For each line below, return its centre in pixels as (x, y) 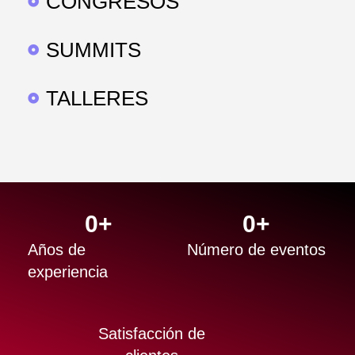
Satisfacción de (151, 333)
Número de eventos (256, 249)
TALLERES (97, 98)
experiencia (68, 271)
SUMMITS (93, 50)
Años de (57, 249)
